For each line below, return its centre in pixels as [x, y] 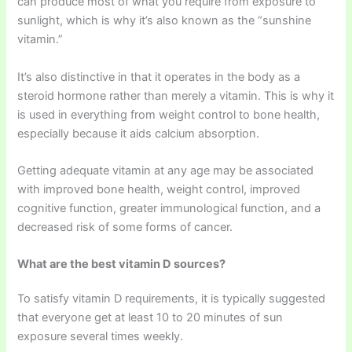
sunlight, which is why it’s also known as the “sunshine [165, 21]
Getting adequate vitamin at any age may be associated [166, 170]
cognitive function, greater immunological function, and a [169, 208]
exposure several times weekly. [101, 337]
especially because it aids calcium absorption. [139, 133]
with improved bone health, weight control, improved [159, 189]
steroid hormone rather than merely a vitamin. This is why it [176, 95]
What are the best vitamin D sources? [122, 264]
